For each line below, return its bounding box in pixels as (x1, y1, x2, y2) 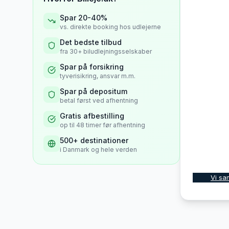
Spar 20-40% (60, 13, 107, 22)
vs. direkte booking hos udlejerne (60, 23, 161, 31)
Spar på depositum (60, 87, 127, 96)
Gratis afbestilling (60, 111, 124, 120)
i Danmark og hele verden (60, 146, 137, 153)
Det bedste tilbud (60, 38, 122, 47)
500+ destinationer (60, 136, 128, 145)
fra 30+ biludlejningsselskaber (60, 48, 152, 55)
